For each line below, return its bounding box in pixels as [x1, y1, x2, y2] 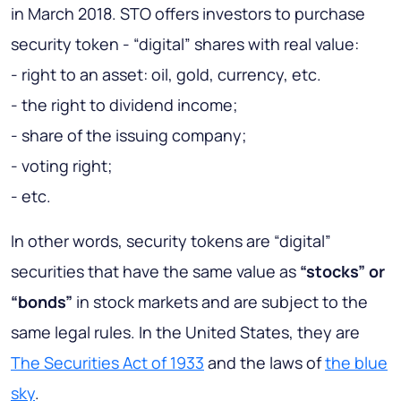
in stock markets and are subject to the [73, 291, 368, 313]
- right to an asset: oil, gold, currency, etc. [11, 64, 321, 86]
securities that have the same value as [11, 260, 300, 283]
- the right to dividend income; [11, 94, 238, 116]
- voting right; [11, 155, 113, 177]
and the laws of [204, 352, 325, 374]
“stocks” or [300, 260, 385, 283]
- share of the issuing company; [11, 124, 247, 147]
